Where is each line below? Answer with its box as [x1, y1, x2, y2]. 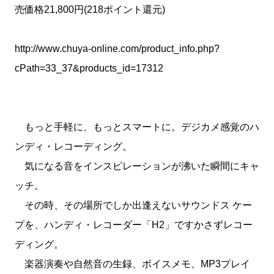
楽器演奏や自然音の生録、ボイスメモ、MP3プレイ [15, 259, 250, 269]
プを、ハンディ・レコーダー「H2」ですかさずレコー [15, 220, 253, 230]
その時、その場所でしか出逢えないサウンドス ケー [15, 200, 252, 210]
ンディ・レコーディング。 [15, 141, 132, 152]
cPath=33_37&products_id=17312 [15, 63, 163, 73]
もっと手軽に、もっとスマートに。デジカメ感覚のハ [15, 122, 259, 132]
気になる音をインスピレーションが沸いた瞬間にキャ [15, 161, 259, 171]
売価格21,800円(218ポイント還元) [15, 4, 165, 15]
